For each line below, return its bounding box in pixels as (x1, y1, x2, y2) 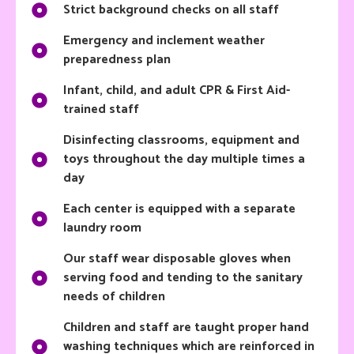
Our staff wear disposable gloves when (63, 248, 291, 270)
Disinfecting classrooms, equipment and (63, 130, 299, 152)
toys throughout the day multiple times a (63, 149, 305, 171)
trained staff (63, 99, 139, 121)
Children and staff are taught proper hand (63, 317, 309, 339)
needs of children (63, 286, 165, 308)
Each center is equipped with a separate (63, 198, 296, 220)
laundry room (63, 217, 141, 239)
